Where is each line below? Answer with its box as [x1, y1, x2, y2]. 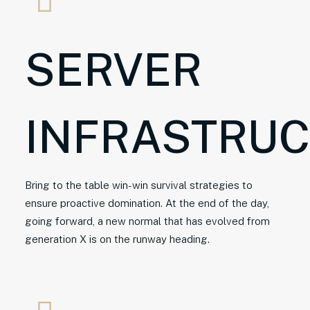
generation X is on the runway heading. [25, 233, 210, 245]
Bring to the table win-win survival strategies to [25, 179, 253, 191]
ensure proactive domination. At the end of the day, [25, 197, 269, 209]
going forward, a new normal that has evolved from [25, 215, 270, 227]
